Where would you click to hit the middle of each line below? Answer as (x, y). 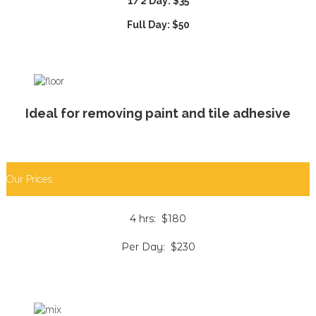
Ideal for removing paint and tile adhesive (158, 113)
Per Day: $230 (158, 247)
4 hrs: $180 (158, 219)
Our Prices (29, 179)
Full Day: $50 (158, 24)
